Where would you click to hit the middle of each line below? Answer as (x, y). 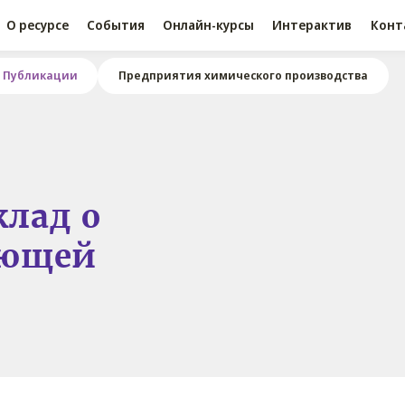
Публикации (40, 76)
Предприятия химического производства (243, 76)
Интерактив (312, 25)
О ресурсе (37, 25)
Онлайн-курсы (209, 25)
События (116, 25)
